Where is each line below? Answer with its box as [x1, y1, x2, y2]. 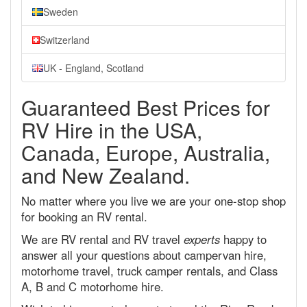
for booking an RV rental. [21, 208, 147, 225]
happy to [220, 231, 267, 247]
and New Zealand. [21, 160, 190, 190]
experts [184, 231, 220, 247]
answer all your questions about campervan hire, [21, 247, 267, 263]
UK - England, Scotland [43, 61, 144, 75]
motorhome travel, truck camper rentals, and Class [21, 262, 278, 279]
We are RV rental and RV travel [21, 231, 184, 247]
